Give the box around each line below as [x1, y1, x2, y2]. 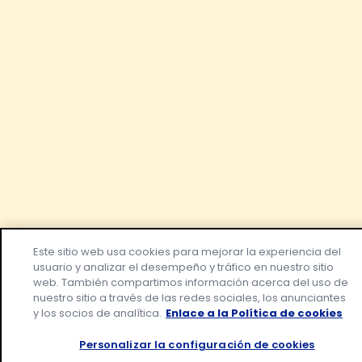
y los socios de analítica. [33, 305, 162, 321]
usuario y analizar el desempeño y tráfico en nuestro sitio [33, 259, 335, 275]
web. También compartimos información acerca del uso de [33, 275, 349, 290]
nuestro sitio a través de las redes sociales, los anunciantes [33, 290, 347, 305]
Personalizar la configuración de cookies [79, 337, 315, 352]
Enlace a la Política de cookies [166, 305, 343, 321]
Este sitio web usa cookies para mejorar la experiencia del [33, 244, 342, 259]
